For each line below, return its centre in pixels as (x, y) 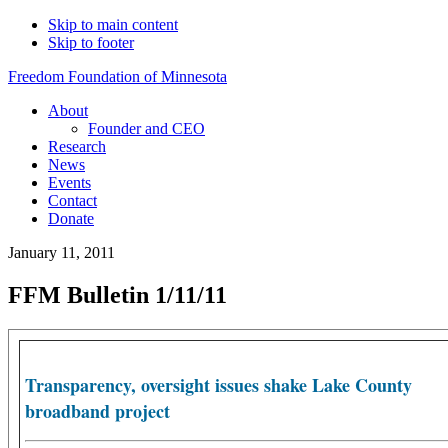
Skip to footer (91, 42)
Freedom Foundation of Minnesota (117, 76)
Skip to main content (113, 24)
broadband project (97, 410)
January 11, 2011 (61, 252)
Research (77, 146)
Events (69, 182)
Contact (72, 200)
